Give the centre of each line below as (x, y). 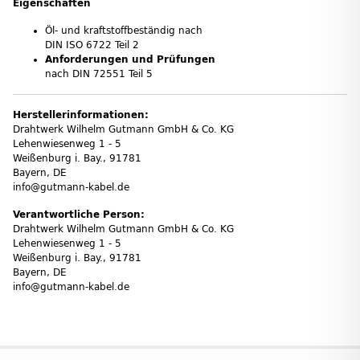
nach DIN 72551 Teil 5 (99, 74)
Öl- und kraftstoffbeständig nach (124, 30)
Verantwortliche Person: (79, 214)
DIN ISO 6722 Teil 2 (92, 45)
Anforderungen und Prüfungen (130, 59)
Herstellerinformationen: (81, 115)
